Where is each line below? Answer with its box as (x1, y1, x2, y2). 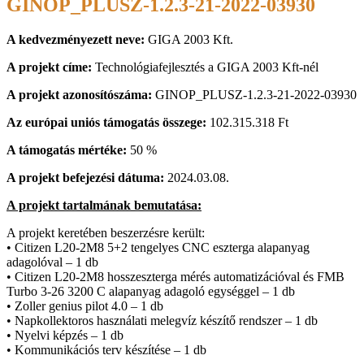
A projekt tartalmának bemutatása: (6, 197, 201, 212)
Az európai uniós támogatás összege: (6, 115, 206, 129)
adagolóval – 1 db (6, 254, 98, 269)
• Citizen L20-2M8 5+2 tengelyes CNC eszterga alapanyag (6, 240, 310, 254)
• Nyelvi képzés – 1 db (6, 327, 123, 342)
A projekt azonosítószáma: (6, 87, 152, 102)
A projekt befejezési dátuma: (6, 170, 167, 184)
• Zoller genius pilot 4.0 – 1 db (6, 298, 163, 313)
